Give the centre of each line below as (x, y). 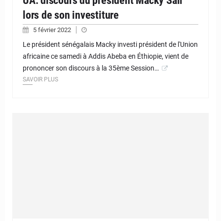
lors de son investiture (71, 15)
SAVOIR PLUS (40, 79)
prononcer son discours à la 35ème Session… (91, 68)
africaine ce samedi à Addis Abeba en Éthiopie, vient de (106, 56)
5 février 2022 (53, 30)
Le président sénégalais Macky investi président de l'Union (110, 44)
